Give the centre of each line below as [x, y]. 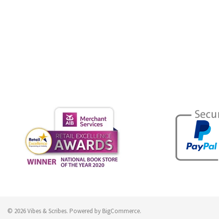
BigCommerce [121, 211]
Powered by [86, 211]
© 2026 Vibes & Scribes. [38, 211]
